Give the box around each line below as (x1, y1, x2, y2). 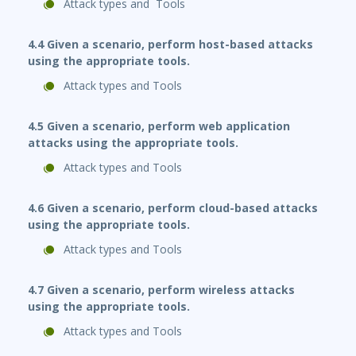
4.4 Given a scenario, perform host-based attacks (28, 37, 313, 52)
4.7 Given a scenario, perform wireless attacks (28, 282, 295, 298)
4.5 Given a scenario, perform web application (28, 118, 290, 134)
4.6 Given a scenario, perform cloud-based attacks (28, 200, 318, 216)
